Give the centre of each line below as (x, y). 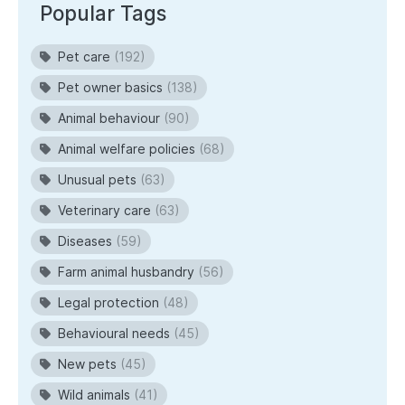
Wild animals (94, 395)
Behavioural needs (114, 334)
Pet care (84, 57)
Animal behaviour (109, 118)
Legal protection (108, 303)
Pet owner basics (110, 88)
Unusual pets (97, 180)
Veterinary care (104, 211)
